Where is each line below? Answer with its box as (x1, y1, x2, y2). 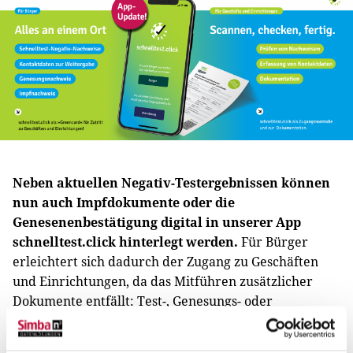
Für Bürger (238, 232, 308, 251)
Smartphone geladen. (13, 331, 142, 349)
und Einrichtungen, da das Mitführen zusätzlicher (13, 272, 313, 290)
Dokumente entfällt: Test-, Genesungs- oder (13, 292, 273, 310)
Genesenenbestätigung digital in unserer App (13, 213, 301, 231)
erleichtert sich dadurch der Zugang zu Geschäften (13, 252, 318, 270)
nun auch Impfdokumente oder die (13, 193, 235, 211)
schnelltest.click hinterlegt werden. (13, 232, 238, 251)
